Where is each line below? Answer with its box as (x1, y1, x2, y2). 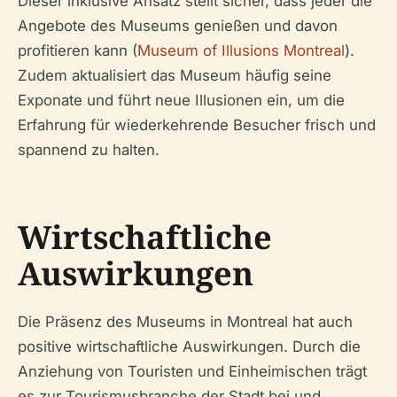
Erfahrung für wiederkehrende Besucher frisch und (18, 115, 376, 134)
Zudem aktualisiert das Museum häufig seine (18, 66, 331, 84)
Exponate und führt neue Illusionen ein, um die (18, 90, 345, 109)
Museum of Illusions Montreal (137, 41, 345, 59)
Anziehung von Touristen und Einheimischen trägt (18, 362, 367, 380)
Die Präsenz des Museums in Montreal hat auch (18, 312, 353, 331)
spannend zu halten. (18, 140, 160, 159)
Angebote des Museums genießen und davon (18, 16, 338, 35)
